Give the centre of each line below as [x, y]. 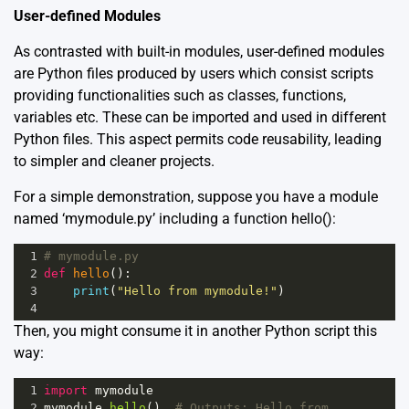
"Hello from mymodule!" [197, 291]
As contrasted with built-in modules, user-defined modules [199, 52]
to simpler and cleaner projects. [114, 162]
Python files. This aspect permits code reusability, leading [198, 140]
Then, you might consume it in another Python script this [195, 331]
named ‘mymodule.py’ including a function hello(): [175, 219]
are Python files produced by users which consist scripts [194, 74]
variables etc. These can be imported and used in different [200, 118]
